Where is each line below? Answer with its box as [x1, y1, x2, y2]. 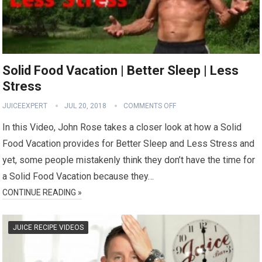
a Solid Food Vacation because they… [2, 170, 154, 182]
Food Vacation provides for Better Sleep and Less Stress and [2, 137, 255, 149]
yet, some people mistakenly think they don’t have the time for [2, 154, 256, 166]
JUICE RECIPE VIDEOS [13, 223, 84, 232]
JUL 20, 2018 [64, 101, 107, 110]
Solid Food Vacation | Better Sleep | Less [2, 63, 239, 78]
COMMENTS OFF [123, 101, 177, 110]
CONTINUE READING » [2, 187, 82, 197]
